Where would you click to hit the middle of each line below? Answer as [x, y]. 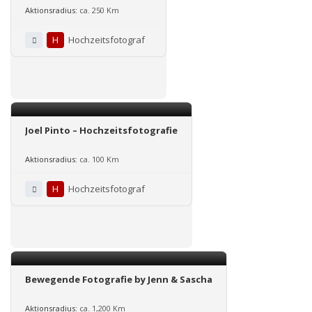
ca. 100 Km [99, 159]
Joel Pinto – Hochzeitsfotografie [101, 130]
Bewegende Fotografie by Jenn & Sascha [119, 279]
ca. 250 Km [99, 10]
